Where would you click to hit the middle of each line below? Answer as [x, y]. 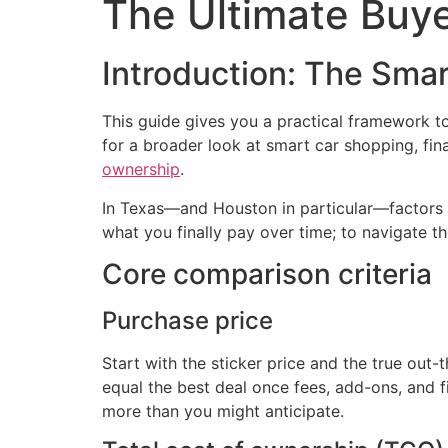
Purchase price [187, 320]
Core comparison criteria [267, 273]
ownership [141, 169]
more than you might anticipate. [223, 410]
